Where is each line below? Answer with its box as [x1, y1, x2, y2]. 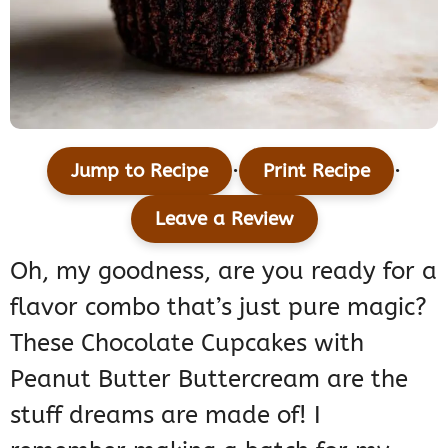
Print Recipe [263, 158, 370, 182]
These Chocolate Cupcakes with [10, 328, 364, 357]
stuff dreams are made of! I [10, 400, 321, 429]
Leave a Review [154, 206, 294, 230]
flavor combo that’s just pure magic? [10, 292, 427, 321]
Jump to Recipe [71, 158, 208, 182]
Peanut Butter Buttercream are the [10, 364, 408, 393]
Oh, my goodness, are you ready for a [10, 256, 437, 285]
